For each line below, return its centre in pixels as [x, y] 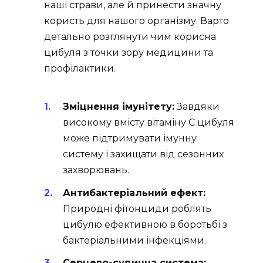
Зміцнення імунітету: [119, 107]
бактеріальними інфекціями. [134, 240]
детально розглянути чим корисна [130, 37]
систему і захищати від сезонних [143, 154]
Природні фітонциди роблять [137, 208]
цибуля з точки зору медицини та [129, 53]
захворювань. [96, 170]
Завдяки [197, 107]
